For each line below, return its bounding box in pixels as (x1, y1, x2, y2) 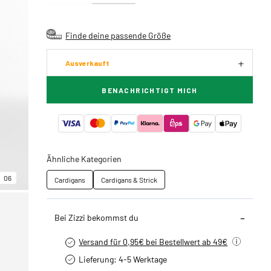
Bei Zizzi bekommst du (54, 212, 139, 223)
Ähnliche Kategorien (47, 153, 122, 164)
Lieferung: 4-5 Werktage (79, 253, 168, 264)
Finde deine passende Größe (65, 30, 171, 41)
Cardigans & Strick (101, 175, 158, 184)
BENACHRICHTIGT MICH (102, 86, 198, 94)
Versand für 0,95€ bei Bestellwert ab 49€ (79, 236, 228, 247)
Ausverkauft (65, 59, 110, 67)
